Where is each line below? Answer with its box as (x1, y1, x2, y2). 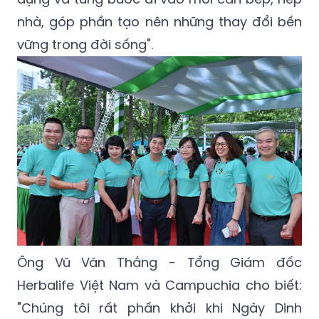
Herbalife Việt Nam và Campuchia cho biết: (17, 276, 302, 295)
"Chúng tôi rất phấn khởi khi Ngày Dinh (17, 299, 302, 318)
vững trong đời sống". (17, 36, 153, 54)
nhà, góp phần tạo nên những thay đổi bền (17, 13, 302, 31)
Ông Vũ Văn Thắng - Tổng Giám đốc (17, 253, 302, 272)
